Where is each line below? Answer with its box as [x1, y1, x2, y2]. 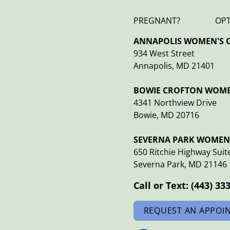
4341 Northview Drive [133, 97, 217, 108]
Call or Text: [133, 179, 191, 191]
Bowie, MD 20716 [133, 109, 199, 121]
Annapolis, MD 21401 [133, 60, 215, 71]
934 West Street [133, 47, 195, 59]
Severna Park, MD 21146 [133, 158, 227, 170]
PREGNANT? [133, 14, 180, 26]
